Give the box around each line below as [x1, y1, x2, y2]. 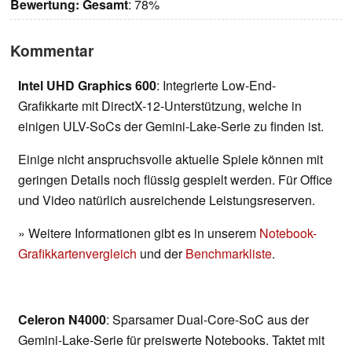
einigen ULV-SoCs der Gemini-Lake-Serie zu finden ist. [18, 117, 324, 136]
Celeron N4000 [18, 310, 106, 329]
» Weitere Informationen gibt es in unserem [18, 224, 259, 243]
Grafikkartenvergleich [18, 244, 137, 263]
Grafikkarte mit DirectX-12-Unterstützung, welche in [18, 97, 302, 115]
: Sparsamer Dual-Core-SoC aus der [106, 310, 309, 329]
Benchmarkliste [185, 244, 272, 263]
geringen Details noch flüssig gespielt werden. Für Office [18, 170, 332, 189]
